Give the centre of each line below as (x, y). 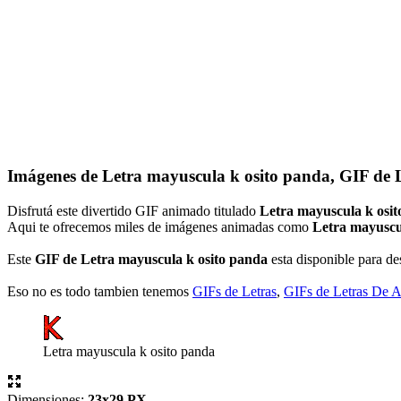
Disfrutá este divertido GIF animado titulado (133, 210)
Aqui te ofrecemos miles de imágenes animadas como (160, 226)
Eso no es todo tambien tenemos (100, 291)
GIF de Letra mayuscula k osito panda (151, 259)
